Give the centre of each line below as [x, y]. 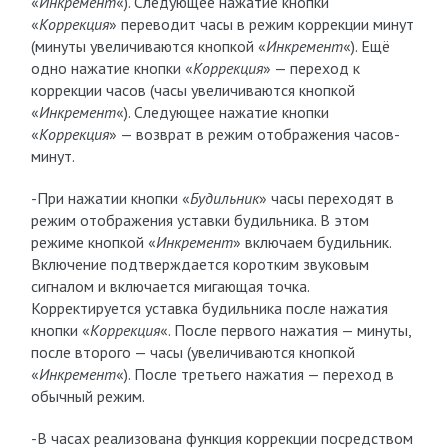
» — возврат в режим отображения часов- [254, 134]
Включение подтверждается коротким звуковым [199, 264]
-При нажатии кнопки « [110, 198]
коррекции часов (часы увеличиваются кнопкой [192, 90]
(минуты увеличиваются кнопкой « [148, 46]
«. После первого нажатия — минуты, [285, 330]
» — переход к [311, 68]
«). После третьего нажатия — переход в [254, 374]
